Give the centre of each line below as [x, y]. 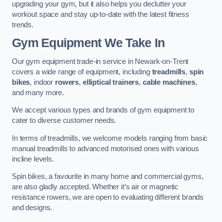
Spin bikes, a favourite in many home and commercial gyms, [108, 177]
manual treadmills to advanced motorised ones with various [106, 148]
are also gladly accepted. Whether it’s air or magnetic [95, 187]
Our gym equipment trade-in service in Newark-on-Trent [100, 61]
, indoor [42, 82]
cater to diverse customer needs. [64, 121]
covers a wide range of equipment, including [82, 72]
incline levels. [33, 159]
